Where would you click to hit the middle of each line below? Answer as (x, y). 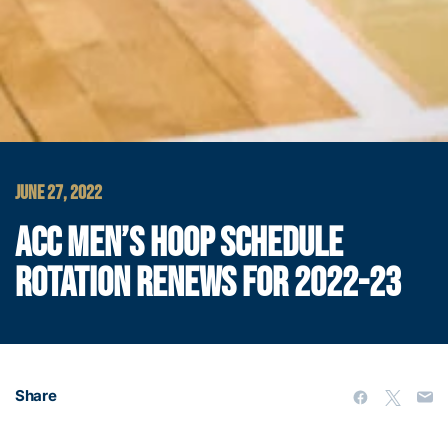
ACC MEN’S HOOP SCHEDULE (179, 244)
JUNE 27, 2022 (58, 193)
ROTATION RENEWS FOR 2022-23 (208, 284)
